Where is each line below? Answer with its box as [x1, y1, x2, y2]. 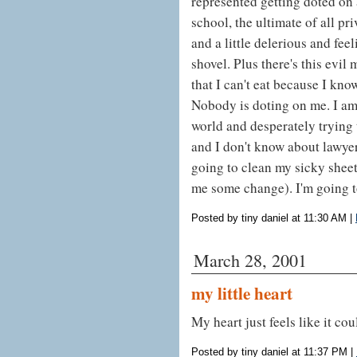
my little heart [191, 280, 292, 305]
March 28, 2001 [194, 248, 307, 272]
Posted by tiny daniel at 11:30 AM [191, 211, 347, 224]
